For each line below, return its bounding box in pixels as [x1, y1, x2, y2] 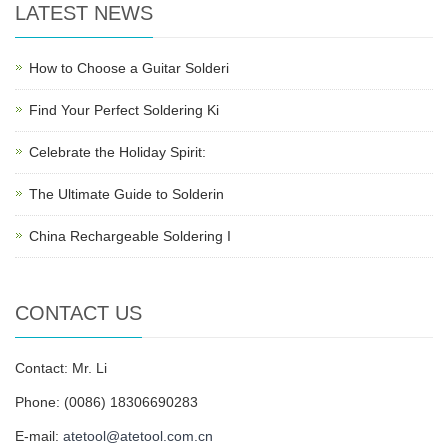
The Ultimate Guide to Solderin [29, 186, 224, 202]
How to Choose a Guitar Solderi [29, 60, 229, 76]
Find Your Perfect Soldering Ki [29, 102, 219, 118]
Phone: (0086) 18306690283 [15, 394, 198, 410]
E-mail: [15, 428, 63, 444]
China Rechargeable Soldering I [29, 228, 231, 244]
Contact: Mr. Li [15, 360, 107, 376]
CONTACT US [15, 302, 142, 324]
